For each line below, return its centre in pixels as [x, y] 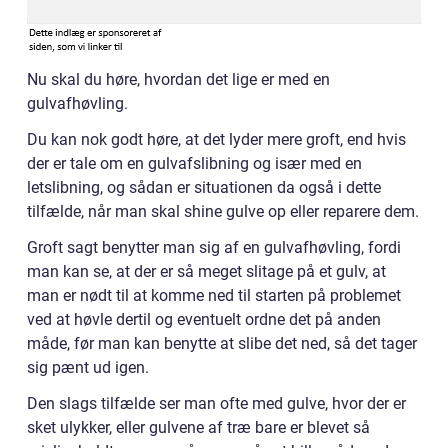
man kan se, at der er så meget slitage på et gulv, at [206, 272]
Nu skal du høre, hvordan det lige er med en [178, 80]
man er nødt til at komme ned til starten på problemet [214, 296]
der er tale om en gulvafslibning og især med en [194, 164]
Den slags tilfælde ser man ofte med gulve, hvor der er [216, 404]
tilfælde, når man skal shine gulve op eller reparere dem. [223, 212]
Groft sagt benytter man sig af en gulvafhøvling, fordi [214, 248]
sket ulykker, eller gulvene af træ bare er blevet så [198, 428]
